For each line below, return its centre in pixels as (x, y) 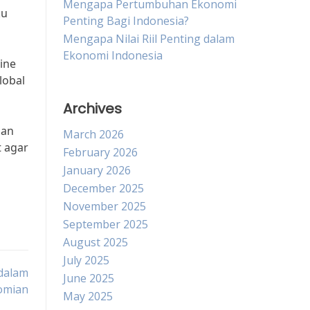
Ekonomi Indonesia (113, 55)
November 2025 (104, 206)
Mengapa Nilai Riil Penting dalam (149, 39)
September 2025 (106, 224)
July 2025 (86, 260)
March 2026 (93, 134)
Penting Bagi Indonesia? (126, 21)
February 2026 (100, 152)
